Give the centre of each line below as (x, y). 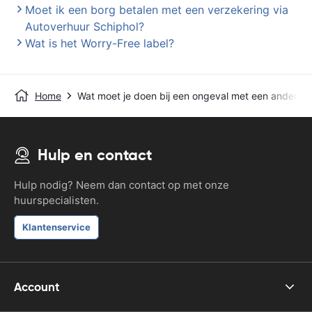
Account (37, 287)
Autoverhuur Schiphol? (85, 26)
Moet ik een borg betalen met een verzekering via (157, 10)
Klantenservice (56, 227)
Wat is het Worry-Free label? (100, 43)
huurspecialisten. (56, 200)
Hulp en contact (95, 155)
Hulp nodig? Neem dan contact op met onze (122, 185)
